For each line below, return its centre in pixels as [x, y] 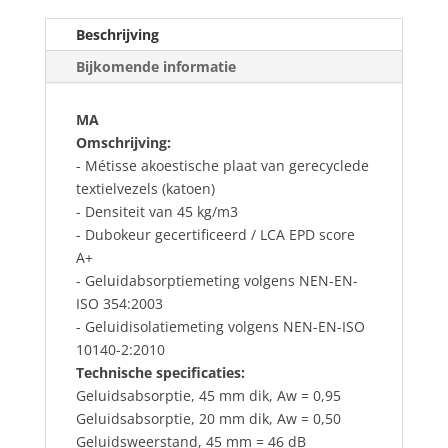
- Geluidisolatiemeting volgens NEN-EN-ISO [220, 326]
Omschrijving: [123, 142]
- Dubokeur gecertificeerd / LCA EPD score [215, 234]
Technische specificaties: [160, 372]
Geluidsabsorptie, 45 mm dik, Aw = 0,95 [208, 395]
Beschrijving [117, 34]
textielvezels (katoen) [145, 188]
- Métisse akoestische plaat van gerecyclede [222, 165]
